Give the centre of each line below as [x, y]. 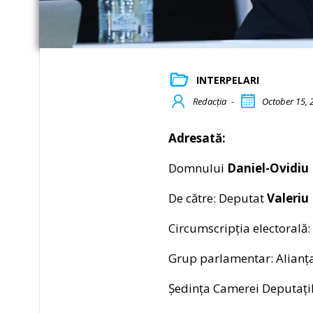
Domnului [197, 168]
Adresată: [197, 138]
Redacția [209, 101]
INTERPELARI [227, 80]
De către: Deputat [217, 198]
